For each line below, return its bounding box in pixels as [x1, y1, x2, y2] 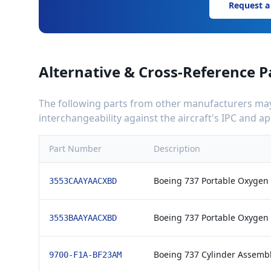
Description [154, 143, 200, 154]
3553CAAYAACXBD [49, 176, 117, 186]
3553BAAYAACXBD [49, 213, 117, 223]
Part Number [49, 143, 102, 154]
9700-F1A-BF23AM [49, 250, 122, 260]
